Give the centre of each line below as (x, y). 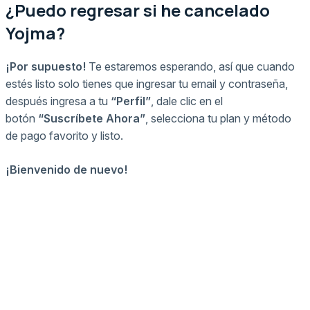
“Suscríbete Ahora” (92, 118)
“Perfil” (131, 101)
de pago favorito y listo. (64, 135)
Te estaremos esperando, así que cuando (192, 66)
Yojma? (35, 33)
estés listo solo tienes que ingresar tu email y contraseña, (147, 83)
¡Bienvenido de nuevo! (66, 169)
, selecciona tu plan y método (218, 118)
